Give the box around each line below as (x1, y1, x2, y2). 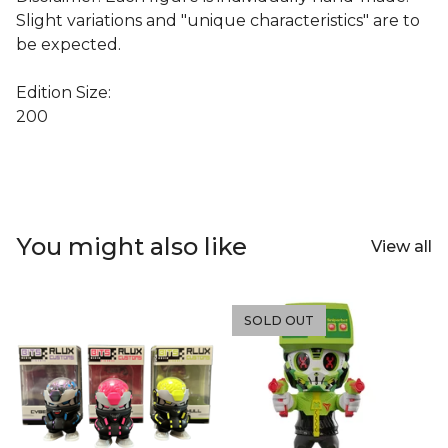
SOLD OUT (244, 313, 314, 329)
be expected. (16, 35, 121, 55)
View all (371, 237, 432, 257)
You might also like (16, 232, 247, 262)
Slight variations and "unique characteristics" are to (16, 11, 420, 31)
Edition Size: (16, 83, 111, 103)
